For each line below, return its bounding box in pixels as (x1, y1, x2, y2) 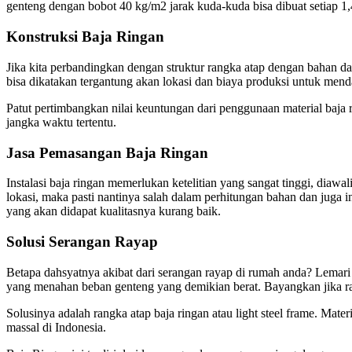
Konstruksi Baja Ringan (6, 28, 164, 46)
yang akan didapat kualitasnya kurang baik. (6, 204, 221, 218)
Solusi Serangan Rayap (6, 233, 158, 251)
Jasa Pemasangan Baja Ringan (6, 144, 208, 161)
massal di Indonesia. (6, 320, 106, 334)
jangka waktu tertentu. (6, 115, 116, 129)
